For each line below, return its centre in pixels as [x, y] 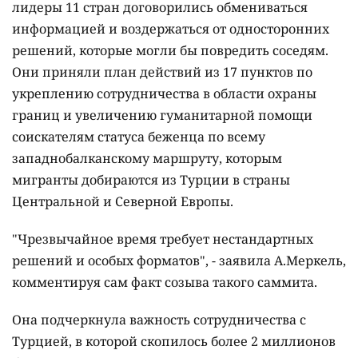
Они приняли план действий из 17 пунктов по [162, 72]
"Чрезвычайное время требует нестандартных [163, 239]
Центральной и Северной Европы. [123, 202]
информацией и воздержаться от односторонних [171, 29]
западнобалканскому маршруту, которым [147, 159]
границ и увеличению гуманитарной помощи [162, 115]
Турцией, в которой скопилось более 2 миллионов [174, 342]
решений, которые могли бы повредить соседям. [170, 51]
